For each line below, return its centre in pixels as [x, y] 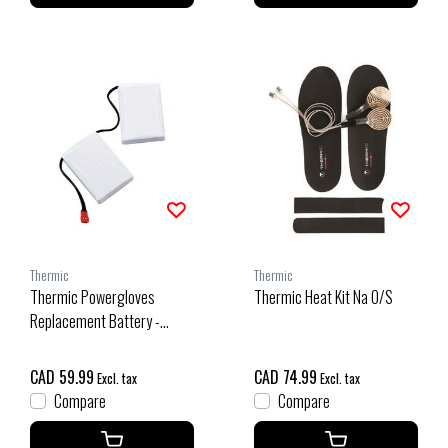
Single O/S [60, 344]
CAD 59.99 [62, 376]
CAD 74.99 [285, 376]
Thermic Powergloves [92, 296]
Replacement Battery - [95, 320]
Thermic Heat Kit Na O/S [323, 296]
